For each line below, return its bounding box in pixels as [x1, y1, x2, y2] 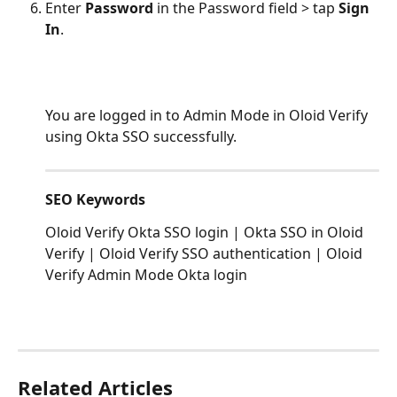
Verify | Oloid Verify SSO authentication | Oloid [45, 243, 366, 263]
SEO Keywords [45, 189, 145, 209]
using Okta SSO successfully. [45, 127, 237, 147]
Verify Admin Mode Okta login [45, 264, 247, 284]
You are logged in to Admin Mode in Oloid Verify [45, 105, 371, 126]
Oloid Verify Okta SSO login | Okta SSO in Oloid [45, 222, 367, 242]
